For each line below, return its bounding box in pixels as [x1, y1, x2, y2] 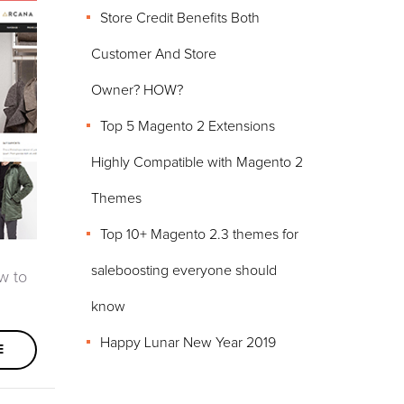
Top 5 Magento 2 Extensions [100, 119, 275, 133]
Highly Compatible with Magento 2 [91, 155, 303, 170]
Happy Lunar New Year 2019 [100, 335, 276, 350]
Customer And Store [91, 47, 216, 61]
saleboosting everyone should [91, 263, 277, 278]
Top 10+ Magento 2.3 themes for [100, 227, 298, 242]
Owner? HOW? [91, 83, 183, 97]
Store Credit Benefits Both [100, 11, 260, 25]
